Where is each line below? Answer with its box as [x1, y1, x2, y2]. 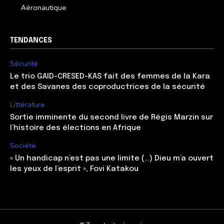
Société [10, 141, 36, 150]
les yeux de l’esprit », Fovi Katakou [10, 165, 138, 173]
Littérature [10, 100, 45, 109]
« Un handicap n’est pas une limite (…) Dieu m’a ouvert [10, 154, 213, 163]
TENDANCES [10, 37, 52, 44]
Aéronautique [21, 3, 66, 12]
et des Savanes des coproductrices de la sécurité [10, 83, 205, 91]
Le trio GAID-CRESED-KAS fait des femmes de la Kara [10, 72, 210, 81]
